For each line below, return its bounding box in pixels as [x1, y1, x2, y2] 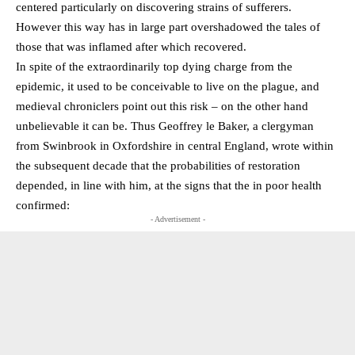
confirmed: [16, 198, 70, 212]
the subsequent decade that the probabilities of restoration [16, 158, 300, 172]
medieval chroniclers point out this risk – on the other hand [16, 99, 308, 113]
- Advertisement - [150, 214, 205, 223]
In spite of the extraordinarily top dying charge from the [16, 59, 292, 73]
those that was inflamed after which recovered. [16, 40, 246, 53]
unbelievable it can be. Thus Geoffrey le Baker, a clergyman [16, 119, 314, 132]
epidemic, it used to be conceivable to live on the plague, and [16, 79, 319, 93]
